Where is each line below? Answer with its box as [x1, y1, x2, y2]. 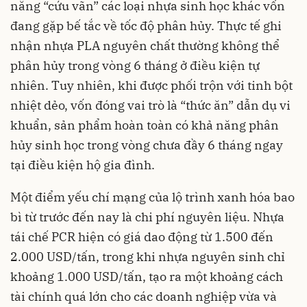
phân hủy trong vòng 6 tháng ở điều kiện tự [10, 58, 260, 74]
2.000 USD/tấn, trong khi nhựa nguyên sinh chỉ [10, 249, 285, 265]
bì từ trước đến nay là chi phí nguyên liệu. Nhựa [10, 209, 284, 225]
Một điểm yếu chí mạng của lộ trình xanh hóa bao [10, 189, 295, 206]
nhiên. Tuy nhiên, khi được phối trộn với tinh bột [10, 77, 293, 94]
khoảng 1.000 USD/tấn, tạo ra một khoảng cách [10, 269, 283, 285]
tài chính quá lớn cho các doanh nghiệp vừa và [10, 288, 277, 305]
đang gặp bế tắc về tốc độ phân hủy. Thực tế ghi [10, 18, 282, 34]
